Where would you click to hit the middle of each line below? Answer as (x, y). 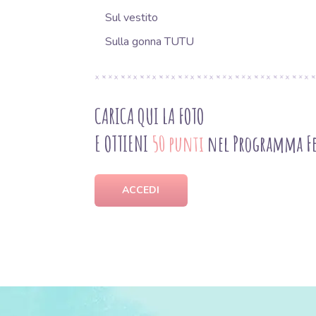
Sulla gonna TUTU (149, 42)
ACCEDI (141, 190)
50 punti (177, 144)
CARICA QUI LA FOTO (149, 116)
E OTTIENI (123, 144)
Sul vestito (131, 18)
